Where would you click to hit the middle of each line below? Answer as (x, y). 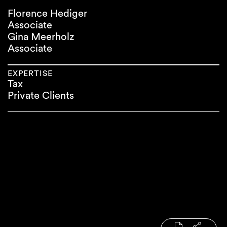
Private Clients (41, 95)
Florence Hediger (47, 13)
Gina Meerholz (41, 36)
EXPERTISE (30, 73)
